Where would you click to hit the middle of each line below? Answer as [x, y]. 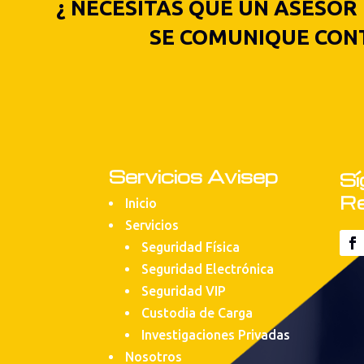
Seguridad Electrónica [208, 269]
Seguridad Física [191, 247]
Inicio [141, 204]
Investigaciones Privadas [216, 335]
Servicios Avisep [194, 177]
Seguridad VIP [184, 291]
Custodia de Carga [197, 313]
